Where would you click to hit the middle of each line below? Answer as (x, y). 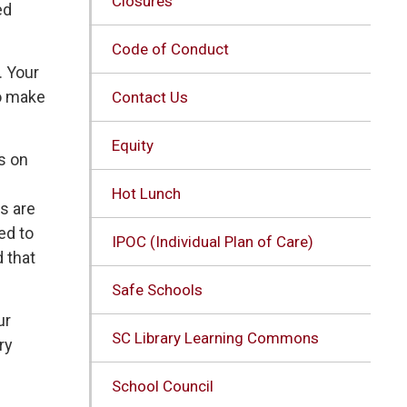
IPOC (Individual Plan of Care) (212, 241)
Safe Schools (157, 289)
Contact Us (149, 97)
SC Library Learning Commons (215, 338)
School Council (162, 386)
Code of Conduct (170, 49)
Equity (132, 145)
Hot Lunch (146, 193)
